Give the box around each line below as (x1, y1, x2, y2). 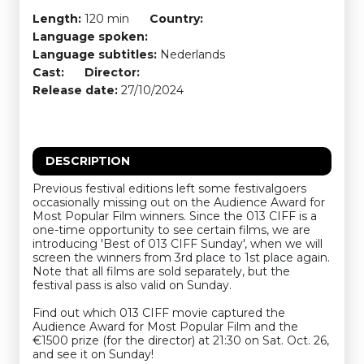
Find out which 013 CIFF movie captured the (32, 305, 285, 320)
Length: (32, 11, 81, 26)
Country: (149, 11, 203, 26)
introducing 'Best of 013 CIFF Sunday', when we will (32, 236, 323, 251)
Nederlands (157, 47, 225, 62)
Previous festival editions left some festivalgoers (32, 181, 306, 196)
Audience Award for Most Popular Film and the (32, 319, 298, 334)
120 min (81, 11, 129, 26)
